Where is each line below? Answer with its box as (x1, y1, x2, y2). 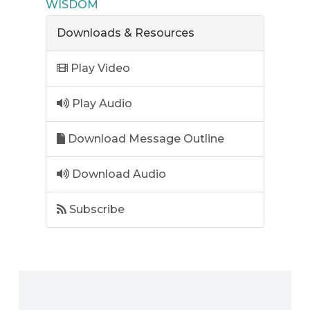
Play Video (68, 62, 131, 75)
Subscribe (66, 203, 125, 217)
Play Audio (69, 97, 133, 111)
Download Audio (69, 167, 167, 181)
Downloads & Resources (57, 26, 195, 40)
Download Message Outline (65, 132, 225, 146)
